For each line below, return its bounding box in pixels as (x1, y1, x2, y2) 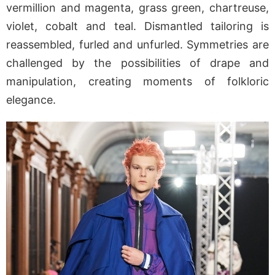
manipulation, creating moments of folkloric (6, 75, 269, 88)
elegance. (6, 93, 56, 107)
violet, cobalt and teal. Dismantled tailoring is (6, 20, 269, 33)
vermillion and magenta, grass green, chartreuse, (6, 1, 269, 15)
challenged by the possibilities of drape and (6, 56, 269, 70)
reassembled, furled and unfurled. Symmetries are (6, 38, 269, 52)
